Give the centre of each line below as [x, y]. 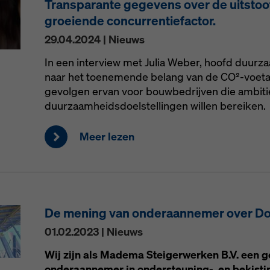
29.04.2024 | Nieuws [94, 39]
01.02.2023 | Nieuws [93, 232]
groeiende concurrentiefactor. [130, 20]
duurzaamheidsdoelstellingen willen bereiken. [155, 106]
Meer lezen [107, 137]
